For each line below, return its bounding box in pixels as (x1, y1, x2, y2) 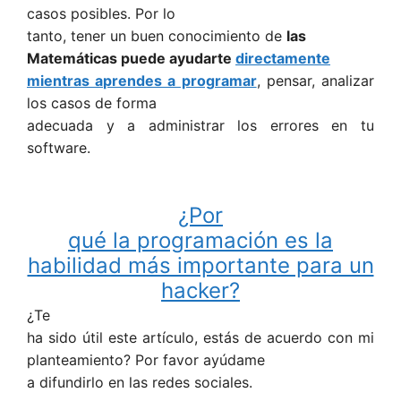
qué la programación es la (68, 227, 333, 254)
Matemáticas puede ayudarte (27, 48, 235, 67)
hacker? (161, 277, 240, 304)
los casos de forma (27, 93, 157, 112)
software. (27, 138, 90, 157)
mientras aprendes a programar (27, 71, 257, 90)
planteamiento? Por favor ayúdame (27, 351, 265, 370)
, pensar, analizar (256, 71, 375, 90)
